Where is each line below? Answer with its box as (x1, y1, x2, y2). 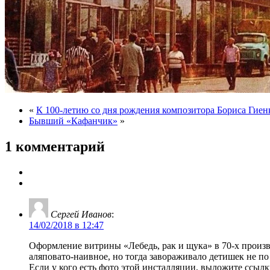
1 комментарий (5, 138, 105, 154)
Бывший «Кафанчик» (29, 115, 118, 126)
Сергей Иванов (51, 209, 111, 219)
